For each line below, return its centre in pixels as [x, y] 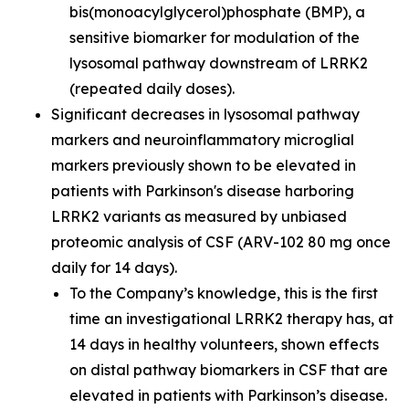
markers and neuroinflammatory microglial [203, 140]
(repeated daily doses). [152, 89]
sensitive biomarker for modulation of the [215, 37]
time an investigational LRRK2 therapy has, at [231, 319]
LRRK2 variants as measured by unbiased [199, 216]
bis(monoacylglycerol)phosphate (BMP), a [217, 12]
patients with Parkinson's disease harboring [203, 191]
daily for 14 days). [114, 267]
